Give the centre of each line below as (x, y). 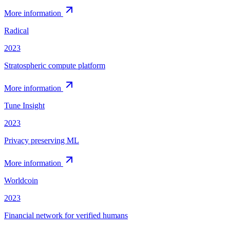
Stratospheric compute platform (55, 65)
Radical (16, 30)
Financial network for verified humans (66, 215)
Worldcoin (21, 180)
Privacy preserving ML (42, 140)
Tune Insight (24, 105)
